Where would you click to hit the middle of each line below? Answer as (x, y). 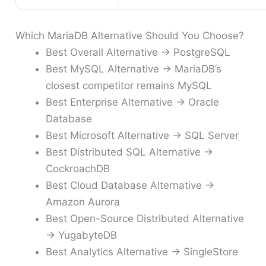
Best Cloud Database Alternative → (130, 185)
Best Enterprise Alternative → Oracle (133, 102)
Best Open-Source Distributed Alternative (145, 218)
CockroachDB (78, 168)
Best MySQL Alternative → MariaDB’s (134, 69)
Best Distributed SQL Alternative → (130, 152)
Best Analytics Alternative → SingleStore (142, 251)
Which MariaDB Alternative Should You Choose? (130, 35)
